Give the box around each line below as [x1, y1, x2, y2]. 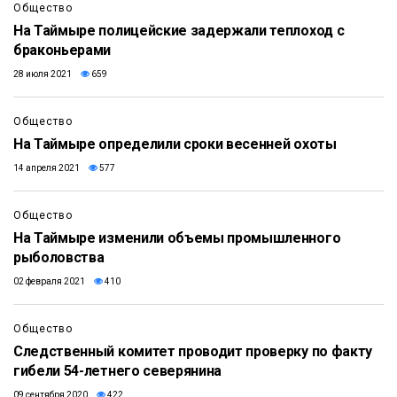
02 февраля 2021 [13, 276, 85, 287]
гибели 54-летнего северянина [13, 362, 222, 380]
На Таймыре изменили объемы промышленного [13, 230, 341, 247]
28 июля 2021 [13, 69, 72, 80]
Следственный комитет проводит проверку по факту [13, 343, 372, 361]
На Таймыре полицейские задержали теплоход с [13, 22, 345, 40]
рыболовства [13, 249, 105, 267]
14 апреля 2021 [13, 163, 80, 174]
